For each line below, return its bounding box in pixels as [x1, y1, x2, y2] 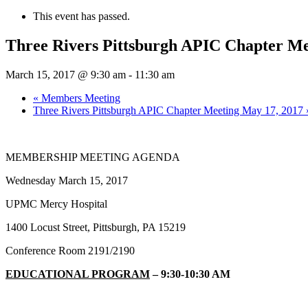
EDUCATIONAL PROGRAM [5, 267, 150, 280]
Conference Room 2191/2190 [5, 244, 135, 256]
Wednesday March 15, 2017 [5, 174, 128, 186]
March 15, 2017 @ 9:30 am [5, 68, 126, 80]
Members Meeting [38, 91, 120, 104]
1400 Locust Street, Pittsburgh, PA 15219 [5, 221, 186, 233]
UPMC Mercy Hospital [5, 197, 107, 210]
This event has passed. [33, 10, 130, 22]
